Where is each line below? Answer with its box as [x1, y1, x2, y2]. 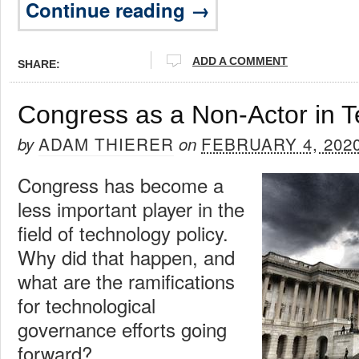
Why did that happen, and [18, 242, 235, 271]
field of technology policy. [18, 218, 228, 247]
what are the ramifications [18, 266, 235, 295]
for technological [18, 290, 155, 319]
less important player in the [18, 194, 244, 223]
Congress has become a [18, 170, 224, 199]
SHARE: [18, 57, 60, 71]
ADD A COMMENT [192, 54, 288, 67]
